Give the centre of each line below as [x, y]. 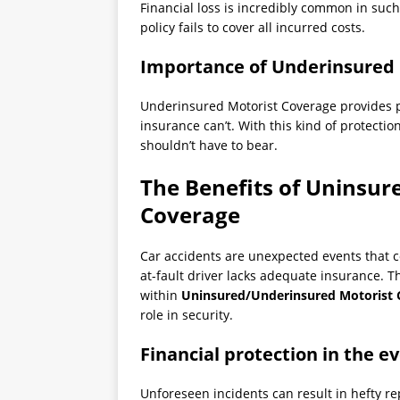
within [161, 296]
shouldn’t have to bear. [209, 146]
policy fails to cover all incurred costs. [253, 28]
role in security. [187, 315]
